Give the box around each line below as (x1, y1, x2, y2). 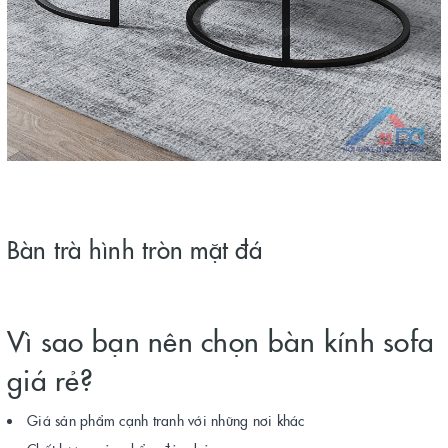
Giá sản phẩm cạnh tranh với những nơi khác (27, 410, 305, 431)
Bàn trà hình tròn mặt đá (7, 232, 262, 266)
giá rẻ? (7, 359, 93, 400)
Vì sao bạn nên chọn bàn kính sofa (7, 320, 435, 361)
